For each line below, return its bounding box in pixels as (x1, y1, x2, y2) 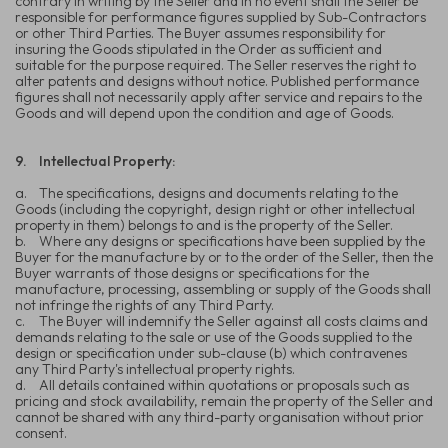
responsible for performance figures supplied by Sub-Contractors (15, 7, 426, 26)
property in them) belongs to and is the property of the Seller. (15, 215, 393, 234)
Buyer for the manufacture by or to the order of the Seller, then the (15, 247, 433, 266)
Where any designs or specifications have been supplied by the (39, 231, 425, 250)
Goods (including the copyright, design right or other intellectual (15, 199, 415, 218)
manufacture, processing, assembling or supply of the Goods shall (15, 279, 431, 298)
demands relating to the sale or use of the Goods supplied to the (15, 327, 412, 346)
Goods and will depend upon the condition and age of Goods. (15, 103, 394, 122)
